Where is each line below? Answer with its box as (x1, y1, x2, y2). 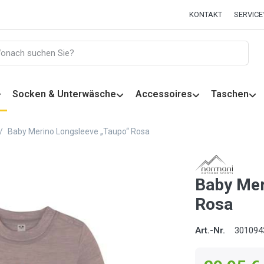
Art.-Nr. (195, 225, 226, 236)
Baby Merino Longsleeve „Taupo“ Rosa (8, 126, 150, 136)
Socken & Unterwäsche (12, 88, 117, 100)
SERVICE (233, 10, 263, 19)
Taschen (210, 88, 249, 100)
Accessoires (135, 88, 192, 100)
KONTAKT (189, 10, 223, 19)
